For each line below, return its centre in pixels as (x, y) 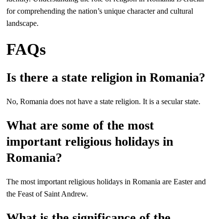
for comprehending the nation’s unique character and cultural (100, 11)
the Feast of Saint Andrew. (47, 194)
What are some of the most (80, 125)
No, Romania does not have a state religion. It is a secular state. (104, 101)
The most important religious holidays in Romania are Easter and (106, 182)
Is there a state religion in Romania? (106, 77)
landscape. (23, 23)
